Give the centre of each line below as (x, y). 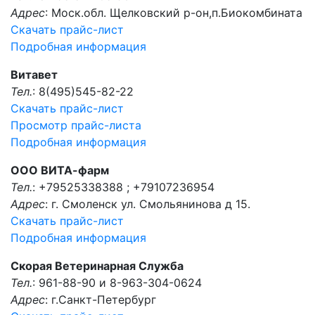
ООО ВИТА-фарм (60, 170)
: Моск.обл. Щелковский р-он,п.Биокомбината (174, 13)
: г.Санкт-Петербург (101, 300)
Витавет (34, 75)
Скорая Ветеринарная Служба (97, 266)
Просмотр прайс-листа (76, 125)
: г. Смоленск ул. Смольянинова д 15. (148, 204)
